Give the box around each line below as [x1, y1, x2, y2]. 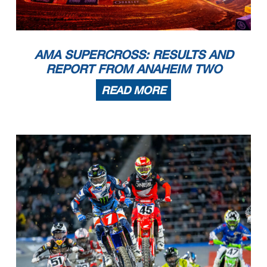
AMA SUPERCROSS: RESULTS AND [34, 47, 233, 62]
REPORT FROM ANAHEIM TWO [45, 61, 222, 76]
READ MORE [101, 83, 166, 97]
